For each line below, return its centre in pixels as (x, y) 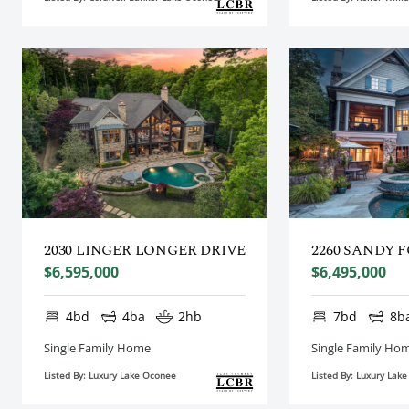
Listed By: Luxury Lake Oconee (110, 375)
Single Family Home (97, 347)
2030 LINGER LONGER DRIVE (145, 250)
